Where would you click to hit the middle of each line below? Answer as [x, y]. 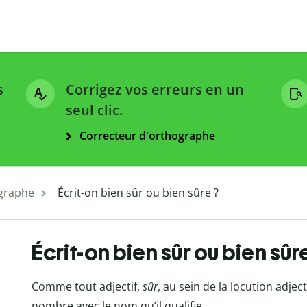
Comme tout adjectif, [87, 287]
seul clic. [94, 110]
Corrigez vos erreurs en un [155, 90]
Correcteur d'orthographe [147, 136]
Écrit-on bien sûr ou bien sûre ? [138, 193]
